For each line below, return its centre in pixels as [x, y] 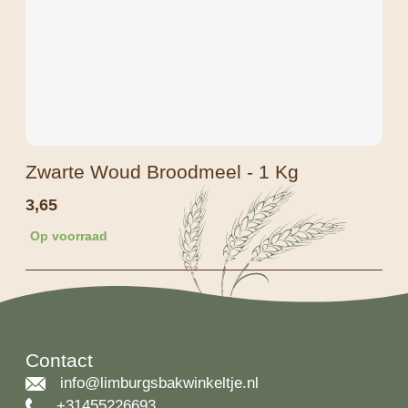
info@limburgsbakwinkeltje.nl [159, 382]
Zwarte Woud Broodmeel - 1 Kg [162, 172]
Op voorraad [69, 236]
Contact [59, 360]
